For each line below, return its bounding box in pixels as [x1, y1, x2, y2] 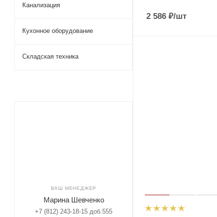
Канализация [22, 1, 60, 9]
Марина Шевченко [43, 196, 104, 204]
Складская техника [22, 53, 78, 60]
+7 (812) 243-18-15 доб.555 [35, 208, 112, 215]
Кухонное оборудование [22, 27, 93, 34]
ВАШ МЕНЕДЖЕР [50, 186, 97, 191]
